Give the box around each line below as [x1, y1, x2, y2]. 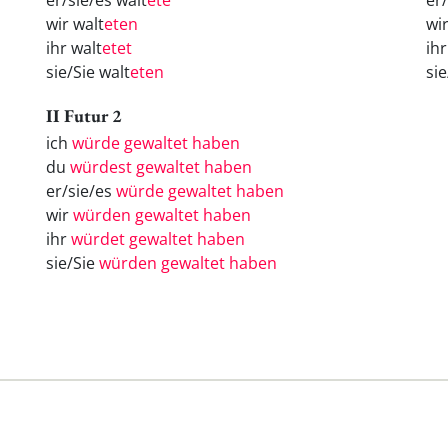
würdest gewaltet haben [70, 155, 252, 178]
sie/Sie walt [46, 61, 130, 84]
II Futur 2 [46, 103, 122, 127]
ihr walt [46, 37, 102, 60]
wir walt [46, 13, 104, 36]
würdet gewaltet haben [71, 227, 245, 250]
